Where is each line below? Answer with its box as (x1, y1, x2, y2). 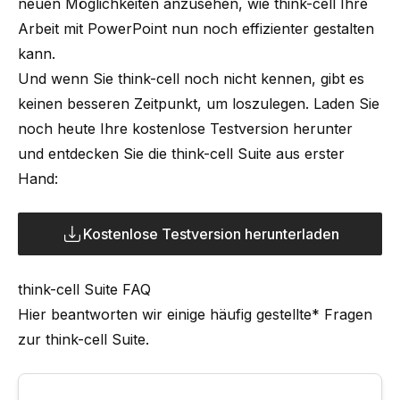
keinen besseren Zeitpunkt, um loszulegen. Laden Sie (18, 94, 379, 112)
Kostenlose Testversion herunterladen (82, 224, 339, 243)
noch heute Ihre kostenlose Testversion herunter (18, 119, 353, 137)
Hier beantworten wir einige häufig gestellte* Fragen (18, 304, 372, 323)
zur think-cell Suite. (18, 329, 149, 348)
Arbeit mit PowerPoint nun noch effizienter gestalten (18, 19, 374, 37)
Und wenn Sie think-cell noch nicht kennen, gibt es (18, 69, 364, 87)
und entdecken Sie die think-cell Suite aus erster (18, 144, 345, 162)
